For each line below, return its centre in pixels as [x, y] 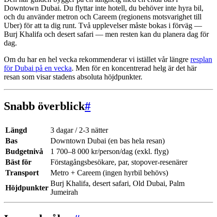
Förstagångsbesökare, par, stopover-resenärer [119, 162]
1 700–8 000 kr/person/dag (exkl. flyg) [109, 151]
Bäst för [18, 162]
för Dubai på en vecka [38, 68]
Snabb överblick [44, 106]
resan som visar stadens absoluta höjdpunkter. [73, 77]
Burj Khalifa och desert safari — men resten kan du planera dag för [106, 34]
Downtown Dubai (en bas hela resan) [108, 140]
